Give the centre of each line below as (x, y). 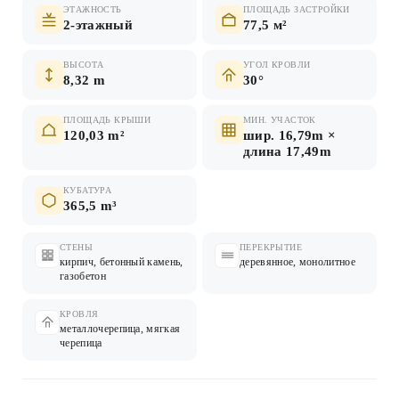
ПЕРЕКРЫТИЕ (271, 247)
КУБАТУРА (88, 190)
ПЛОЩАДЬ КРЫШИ (107, 119)
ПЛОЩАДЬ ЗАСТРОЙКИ (297, 9)
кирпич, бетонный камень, (122, 261)
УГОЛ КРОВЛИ (277, 64)
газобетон (83, 276)
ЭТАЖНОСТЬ (93, 9)
